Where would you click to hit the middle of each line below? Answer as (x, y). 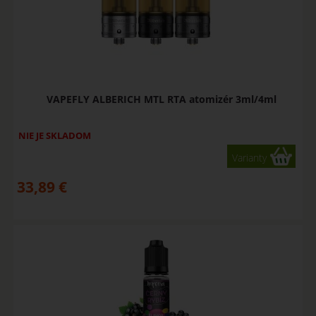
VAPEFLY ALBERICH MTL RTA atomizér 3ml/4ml (161, 99)
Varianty (250, 157)
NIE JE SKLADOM (54, 135)
